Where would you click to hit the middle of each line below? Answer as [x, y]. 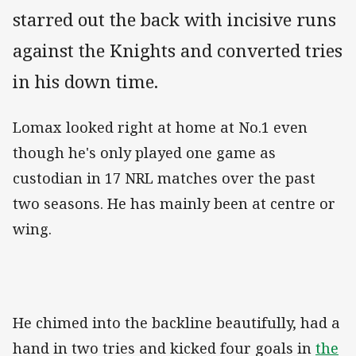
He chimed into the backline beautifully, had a [176, 323]
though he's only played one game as [144, 153]
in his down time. [85, 82]
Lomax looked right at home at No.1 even [160, 128]
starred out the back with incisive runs [174, 20]
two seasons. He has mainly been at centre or [174, 204]
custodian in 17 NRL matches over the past [164, 178]
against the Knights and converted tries [178, 51]
